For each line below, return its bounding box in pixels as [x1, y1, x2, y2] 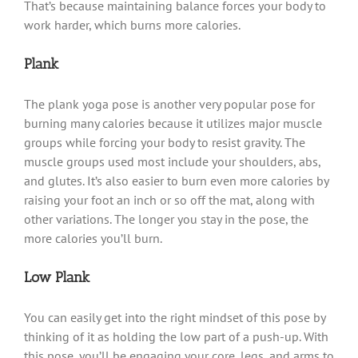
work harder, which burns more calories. [24, 16, 241, 33]
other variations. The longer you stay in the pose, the [24, 210, 308, 227]
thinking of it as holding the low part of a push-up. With [24, 328, 328, 344]
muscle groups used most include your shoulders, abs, [24, 153, 320, 169]
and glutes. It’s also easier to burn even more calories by [24, 172, 328, 189]
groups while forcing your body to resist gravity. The [24, 133, 305, 150]
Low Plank [24, 268, 89, 286]
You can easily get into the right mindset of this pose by [24, 308, 325, 325]
